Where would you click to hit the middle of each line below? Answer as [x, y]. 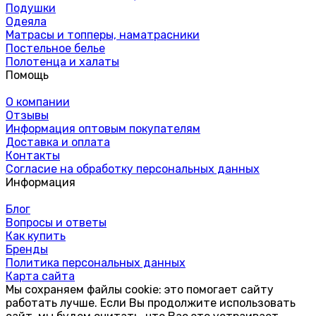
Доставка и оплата [58, 142]
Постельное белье [55, 48]
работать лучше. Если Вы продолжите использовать [151, 303]
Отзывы [27, 115]
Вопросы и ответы [56, 222]
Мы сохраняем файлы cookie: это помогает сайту [140, 289]
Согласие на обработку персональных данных [133, 169]
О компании [38, 102]
